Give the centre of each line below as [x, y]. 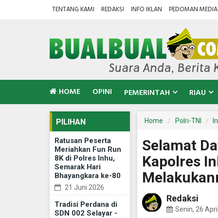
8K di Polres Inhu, [85, 158]
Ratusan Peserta [83, 141]
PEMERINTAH [147, 93]
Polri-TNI [188, 121]
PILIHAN [71, 122]
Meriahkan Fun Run [88, 149]
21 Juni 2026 [84, 187]
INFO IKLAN [146, 9]
